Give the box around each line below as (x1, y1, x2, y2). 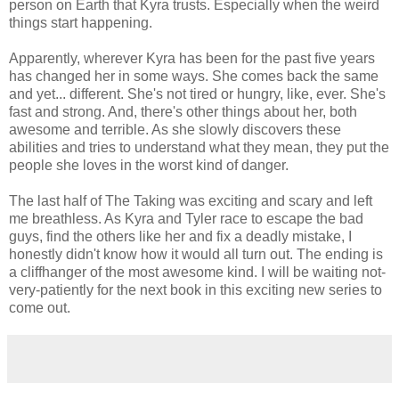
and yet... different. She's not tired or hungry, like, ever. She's (9, 86, 386, 102)
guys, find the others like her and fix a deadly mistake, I (9, 229, 352, 245)
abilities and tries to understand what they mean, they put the (9, 140, 389, 156)
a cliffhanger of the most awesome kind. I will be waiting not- (9, 265, 386, 281)
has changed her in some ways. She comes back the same (9, 69, 379, 85)
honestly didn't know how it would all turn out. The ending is (9, 247, 383, 263)
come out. (9, 300, 70, 316)
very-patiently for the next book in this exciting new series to (9, 282, 382, 298)
